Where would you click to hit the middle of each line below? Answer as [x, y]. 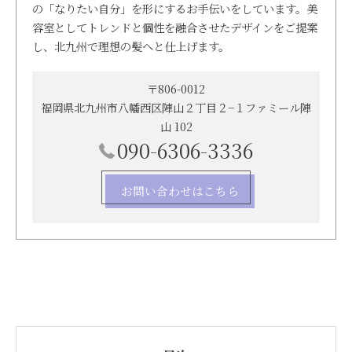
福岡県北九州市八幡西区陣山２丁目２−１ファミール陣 [176, 107]
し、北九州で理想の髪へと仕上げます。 [131, 46]
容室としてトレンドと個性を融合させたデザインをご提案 [175, 27]
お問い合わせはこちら [180, 190]
